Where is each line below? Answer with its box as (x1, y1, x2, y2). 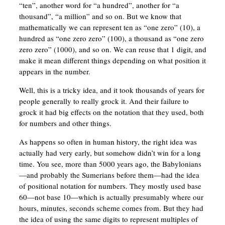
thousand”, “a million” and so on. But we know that (19, 11, 181, 22)
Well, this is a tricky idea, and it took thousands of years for (19, 85, 204, 95)
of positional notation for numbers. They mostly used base (19, 181, 201, 191)
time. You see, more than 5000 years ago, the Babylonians (19, 159, 201, 169)
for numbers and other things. (19, 118, 111, 129)
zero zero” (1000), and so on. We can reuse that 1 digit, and (19, 44, 206, 55)
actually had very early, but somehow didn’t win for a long (19, 148, 201, 158)
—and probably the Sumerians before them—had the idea (19, 170, 199, 180)
